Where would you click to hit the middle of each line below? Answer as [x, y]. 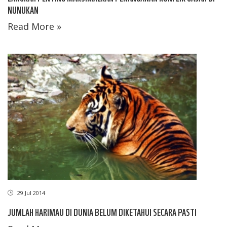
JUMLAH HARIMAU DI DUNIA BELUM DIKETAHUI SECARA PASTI [102, 211]
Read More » [34, 27]
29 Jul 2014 [30, 193]
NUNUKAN [23, 10]
